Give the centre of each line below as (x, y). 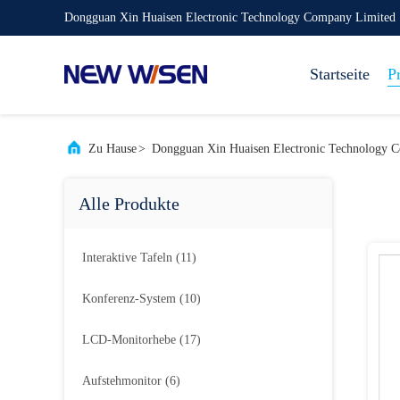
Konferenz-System (129, 299)
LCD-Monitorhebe (129, 340)
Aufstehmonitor (122, 381)
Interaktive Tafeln (127, 258)
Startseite (340, 74)
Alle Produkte (129, 204)
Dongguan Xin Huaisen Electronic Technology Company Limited (230, 17)
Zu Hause (112, 149)
